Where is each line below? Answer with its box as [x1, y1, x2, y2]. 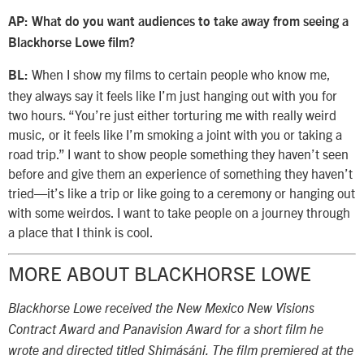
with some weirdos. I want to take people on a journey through [8, 204, 350, 221]
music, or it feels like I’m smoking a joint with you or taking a [8, 126, 342, 143]
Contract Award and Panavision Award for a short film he [8, 323, 323, 336]
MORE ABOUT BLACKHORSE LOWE [8, 260, 311, 285]
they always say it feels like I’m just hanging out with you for [8, 87, 337, 104]
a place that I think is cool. [8, 223, 154, 240]
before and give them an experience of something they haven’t [8, 165, 353, 182]
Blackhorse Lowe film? [8, 36, 135, 50]
